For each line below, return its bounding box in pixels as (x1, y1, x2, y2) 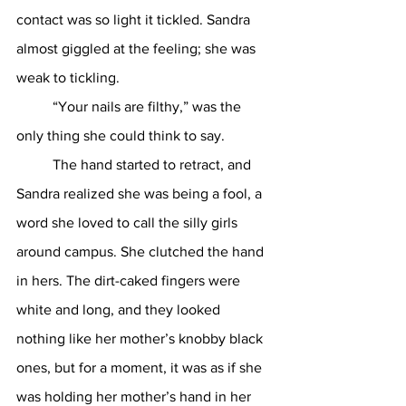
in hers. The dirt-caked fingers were (16, 273, 244, 288)
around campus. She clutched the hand (16, 244, 267, 259)
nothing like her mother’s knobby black (16, 331, 266, 346)
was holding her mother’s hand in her (16, 389, 255, 404)
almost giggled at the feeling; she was (16, 41, 259, 56)
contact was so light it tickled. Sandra (16, 12, 254, 27)
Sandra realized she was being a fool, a (16, 186, 266, 201)
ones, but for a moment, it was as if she (16, 360, 266, 375)
